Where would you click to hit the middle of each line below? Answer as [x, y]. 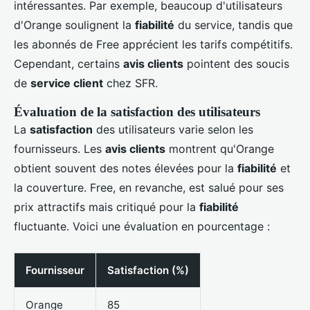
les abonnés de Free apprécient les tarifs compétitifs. [153, 45]
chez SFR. [130, 83]
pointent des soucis [236, 64]
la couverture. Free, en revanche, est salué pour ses [149, 188]
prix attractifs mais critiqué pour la [107, 207]
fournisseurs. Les [60, 149]
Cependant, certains [69, 64]
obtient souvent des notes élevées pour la [126, 168]
